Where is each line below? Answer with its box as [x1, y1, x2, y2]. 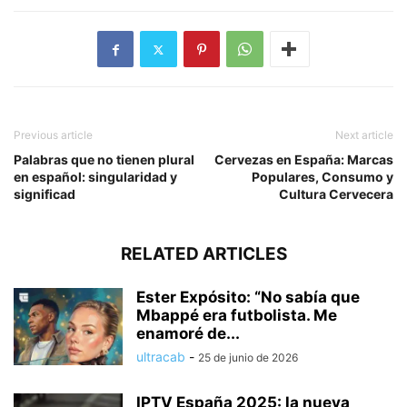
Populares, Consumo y [252, 169, 393, 185]
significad [14, 186, 75, 203]
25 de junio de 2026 [198, 351, 298, 365]
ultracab [136, 349, 185, 365]
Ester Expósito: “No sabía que [136, 288, 360, 307]
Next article [335, 128, 393, 143]
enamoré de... [136, 324, 240, 343]
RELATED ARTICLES [120, 243, 287, 265]
